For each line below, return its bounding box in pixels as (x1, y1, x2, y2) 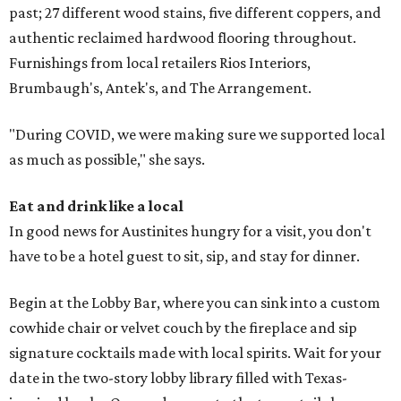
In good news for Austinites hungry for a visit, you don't (9, 222, 371, 241)
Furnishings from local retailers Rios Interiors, (9, 54, 311, 73)
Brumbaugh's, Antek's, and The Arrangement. (9, 79, 311, 98)
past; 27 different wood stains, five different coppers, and (9, 4, 381, 22)
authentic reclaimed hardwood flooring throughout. (9, 29, 356, 47)
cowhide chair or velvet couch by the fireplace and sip (9, 319, 357, 337)
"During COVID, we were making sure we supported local (9, 125, 385, 144)
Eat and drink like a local (9, 197, 183, 216)
